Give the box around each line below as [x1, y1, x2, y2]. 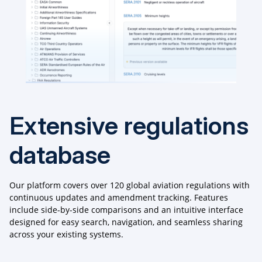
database [9, 140, 111, 170]
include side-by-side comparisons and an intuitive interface [9, 204, 243, 216]
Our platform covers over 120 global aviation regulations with [9, 180, 250, 191]
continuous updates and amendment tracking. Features [9, 192, 228, 204]
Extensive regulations [9, 111, 249, 141]
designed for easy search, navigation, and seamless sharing [9, 216, 243, 228]
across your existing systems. [9, 229, 123, 240]
